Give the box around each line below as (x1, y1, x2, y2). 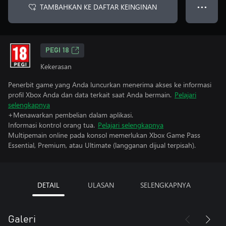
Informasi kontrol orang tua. (8, 120, 95, 130)
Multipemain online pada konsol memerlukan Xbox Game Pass (8, 130, 200, 140)
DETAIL (37, 180, 60, 190)
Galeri (8, 214, 36, 224)
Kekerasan (40, 62, 72, 71)
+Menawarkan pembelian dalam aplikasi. (8, 110, 133, 120)
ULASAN (88, 180, 114, 190)
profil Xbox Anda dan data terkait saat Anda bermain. (8, 90, 172, 99)
